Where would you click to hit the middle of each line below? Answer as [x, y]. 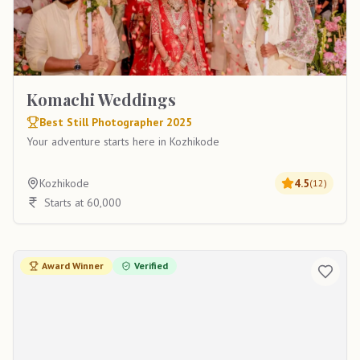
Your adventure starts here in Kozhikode [123, 141]
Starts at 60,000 [83, 202]
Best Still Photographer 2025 [116, 122]
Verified [151, 266]
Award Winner [73, 266]
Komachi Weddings [101, 99]
